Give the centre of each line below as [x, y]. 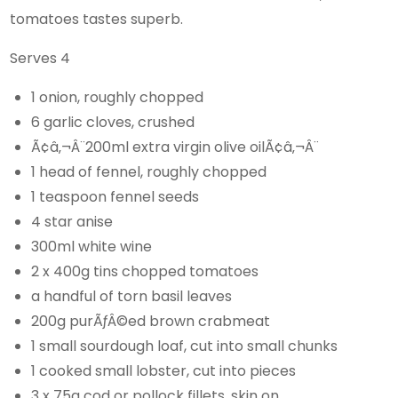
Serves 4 [40, 58]
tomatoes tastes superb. [97, 19]
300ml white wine [92, 246]
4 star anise [72, 221]
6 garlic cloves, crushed [113, 122]
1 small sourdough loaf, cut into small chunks [185, 346]
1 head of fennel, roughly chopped [149, 171]
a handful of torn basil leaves [132, 296]
